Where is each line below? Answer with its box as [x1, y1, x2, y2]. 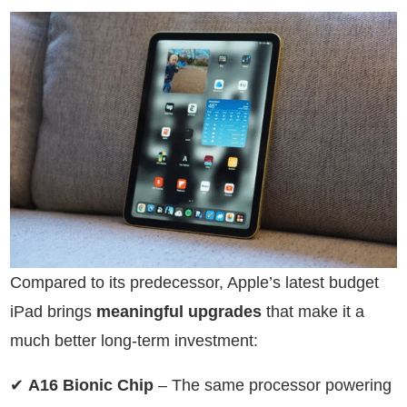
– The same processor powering [154, 375, 392, 394]
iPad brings [10, 302, 96, 321]
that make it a [262, 302, 364, 321]
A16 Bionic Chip [28, 375, 154, 394]
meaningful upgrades [96, 302, 262, 321]
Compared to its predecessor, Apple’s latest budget [10, 273, 379, 292]
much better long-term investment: [10, 331, 258, 350]
